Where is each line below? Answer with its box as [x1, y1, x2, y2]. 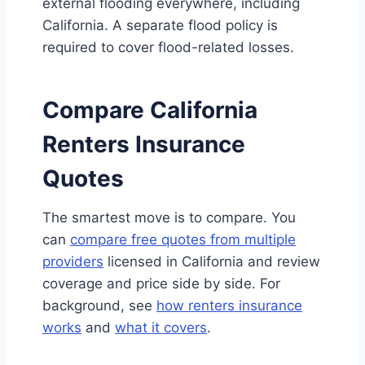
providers [42, 253, 103, 270]
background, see [42, 297, 156, 314]
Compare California [42, 96, 257, 125]
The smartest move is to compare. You [42, 209, 296, 226]
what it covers [115, 319, 207, 336]
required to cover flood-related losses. [42, 39, 294, 56]
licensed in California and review [103, 253, 320, 270]
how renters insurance [156, 297, 302, 314]
